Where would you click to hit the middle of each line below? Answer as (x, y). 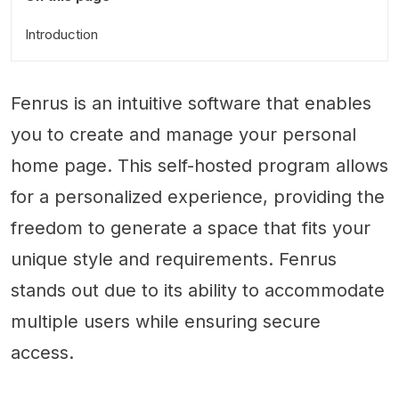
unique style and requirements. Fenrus (174, 259)
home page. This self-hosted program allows (199, 166)
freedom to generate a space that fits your (191, 228)
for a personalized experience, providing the (198, 197)
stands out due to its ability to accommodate (198, 290)
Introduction (61, 34)
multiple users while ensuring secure (166, 322)
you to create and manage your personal (183, 134)
